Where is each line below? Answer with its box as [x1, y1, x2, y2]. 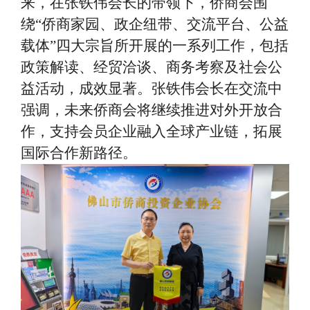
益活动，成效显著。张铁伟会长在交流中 [21, 80, 282, 97]
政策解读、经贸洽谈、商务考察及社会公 [21, 58, 282, 75]
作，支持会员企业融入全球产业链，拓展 [21, 122, 282, 140]
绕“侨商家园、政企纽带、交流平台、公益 [21, 15, 289, 33]
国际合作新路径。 [21, 144, 137, 161]
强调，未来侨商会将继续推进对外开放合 [21, 101, 282, 118]
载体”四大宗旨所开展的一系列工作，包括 [21, 37, 289, 54]
